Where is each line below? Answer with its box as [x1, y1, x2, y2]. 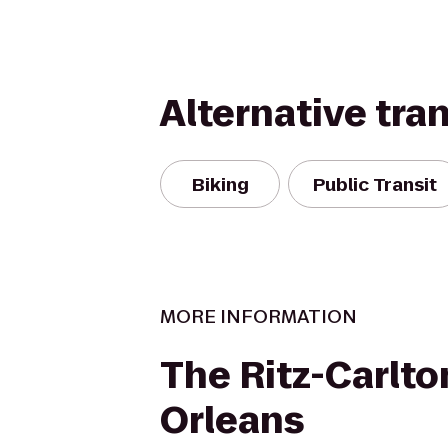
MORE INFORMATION [160, 304, 357, 329]
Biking [191, 171, 249, 197]
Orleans [160, 395, 304, 446]
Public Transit [313, 171, 437, 197]
